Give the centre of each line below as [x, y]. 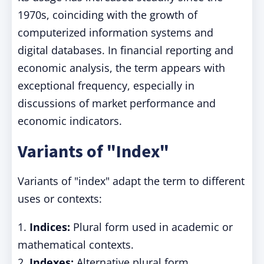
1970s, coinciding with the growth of [108, 15]
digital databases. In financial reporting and [126, 50]
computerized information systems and [115, 32]
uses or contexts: [60, 199]
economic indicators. [70, 121]
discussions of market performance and [117, 103]
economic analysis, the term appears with [121, 68]
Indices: [50, 227]
